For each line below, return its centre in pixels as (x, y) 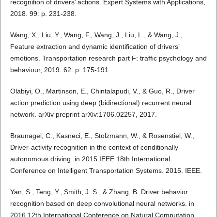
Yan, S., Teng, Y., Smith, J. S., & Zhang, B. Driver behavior (99, 192)
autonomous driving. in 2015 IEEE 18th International (90, 159)
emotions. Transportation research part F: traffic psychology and (108, 58)
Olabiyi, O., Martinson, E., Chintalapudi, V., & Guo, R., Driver (102, 91)
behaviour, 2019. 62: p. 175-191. (60, 70)
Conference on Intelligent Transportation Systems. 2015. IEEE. (106, 171)
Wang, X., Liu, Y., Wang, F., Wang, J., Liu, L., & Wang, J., (96, 35)
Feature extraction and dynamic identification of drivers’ (94, 47)
